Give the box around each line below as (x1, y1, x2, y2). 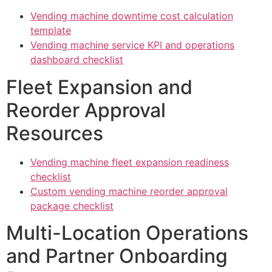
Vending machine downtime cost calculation (30, 10, 233, 22)
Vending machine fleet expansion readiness (30, 155, 229, 168)
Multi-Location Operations (6, 221, 248, 245)
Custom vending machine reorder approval (30, 185, 228, 197)
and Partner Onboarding (6, 244, 228, 268)
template (30, 24, 71, 37)
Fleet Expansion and (6, 75, 192, 99)
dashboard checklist (30, 53, 123, 66)
